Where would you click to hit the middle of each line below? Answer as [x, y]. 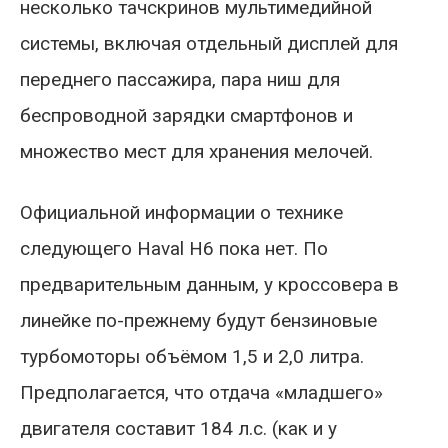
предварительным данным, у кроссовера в [209, 284]
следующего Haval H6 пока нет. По [174, 248]
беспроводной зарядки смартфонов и [186, 115]
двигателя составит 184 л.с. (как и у [178, 428]
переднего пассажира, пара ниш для [180, 79]
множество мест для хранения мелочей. [196, 151]
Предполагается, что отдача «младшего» [201, 392]
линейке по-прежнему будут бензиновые [198, 320]
